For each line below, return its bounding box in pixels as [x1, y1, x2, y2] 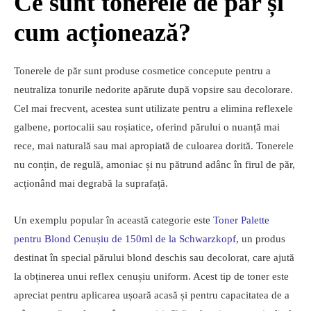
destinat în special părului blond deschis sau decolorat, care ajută [14, 252, 294, 263]
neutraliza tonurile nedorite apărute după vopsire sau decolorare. [14, 84, 293, 95]
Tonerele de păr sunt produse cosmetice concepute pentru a [14, 65, 271, 76]
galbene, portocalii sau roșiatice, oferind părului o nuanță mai [14, 121, 280, 133]
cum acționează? [14, 19, 191, 47]
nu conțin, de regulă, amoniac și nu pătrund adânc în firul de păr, [14, 159, 295, 170]
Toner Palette [213, 215, 269, 226]
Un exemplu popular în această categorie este [14, 215, 213, 226]
